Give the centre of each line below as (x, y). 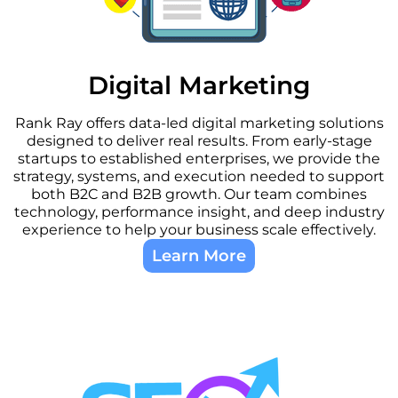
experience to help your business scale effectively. (199, 229)
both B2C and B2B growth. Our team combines (199, 194)
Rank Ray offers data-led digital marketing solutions (199, 123)
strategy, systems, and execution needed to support (199, 176)
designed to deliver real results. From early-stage (199, 140)
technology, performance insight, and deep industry (199, 211)
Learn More (199, 255)
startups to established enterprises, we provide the (199, 158)
